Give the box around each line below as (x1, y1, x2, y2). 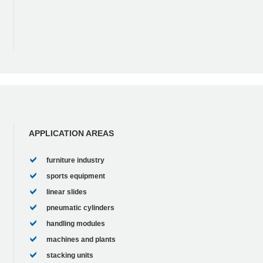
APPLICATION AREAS (28, 129, 114, 139)
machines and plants (46, 235, 116, 244)
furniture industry (46, 156, 104, 165)
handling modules (46, 220, 105, 228)
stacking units (46, 251, 93, 260)
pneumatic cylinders (46, 204, 114, 213)
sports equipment (46, 172, 105, 181)
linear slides (46, 188, 87, 197)
